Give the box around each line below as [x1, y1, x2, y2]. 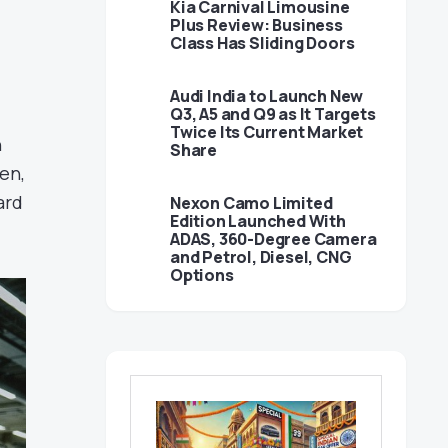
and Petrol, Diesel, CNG [170, 246, 352, 268]
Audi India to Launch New [170, 85, 364, 107]
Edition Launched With [170, 210, 346, 232]
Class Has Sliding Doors [170, 32, 355, 54]
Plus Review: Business [170, 14, 343, 36]
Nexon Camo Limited [170, 192, 333, 214]
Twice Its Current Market [170, 121, 364, 143]
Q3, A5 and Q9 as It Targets [170, 103, 376, 125]
